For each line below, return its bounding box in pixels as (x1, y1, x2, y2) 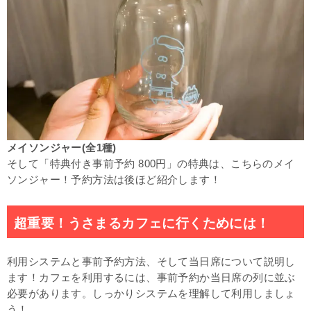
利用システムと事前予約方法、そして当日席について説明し (7, 255, 296, 267)
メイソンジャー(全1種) (7, 142, 117, 153)
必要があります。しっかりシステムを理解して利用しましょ (7, 287, 296, 299)
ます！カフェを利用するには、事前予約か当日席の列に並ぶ (7, 271, 296, 283)
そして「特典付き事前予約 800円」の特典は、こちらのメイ (7, 158, 295, 169)
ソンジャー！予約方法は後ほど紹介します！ (7, 174, 221, 185)
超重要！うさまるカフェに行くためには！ (14, 215, 270, 230)
